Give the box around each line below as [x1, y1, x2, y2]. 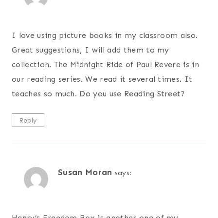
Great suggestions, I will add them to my [12, 45, 169, 54]
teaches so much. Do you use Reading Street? [12, 89, 185, 98]
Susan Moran [58, 166, 112, 178]
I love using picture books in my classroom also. [12, 30, 198, 40]
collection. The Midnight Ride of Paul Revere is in [12, 59, 200, 69]
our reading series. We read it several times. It [12, 74, 193, 84]
